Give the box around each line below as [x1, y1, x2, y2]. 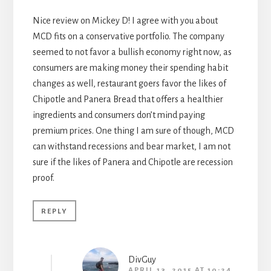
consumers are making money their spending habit [32, 63, 228, 73]
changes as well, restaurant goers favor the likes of [32, 79, 226, 89]
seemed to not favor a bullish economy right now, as [32, 47, 232, 57]
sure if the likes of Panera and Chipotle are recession [32, 157, 233, 168]
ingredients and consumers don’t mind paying [32, 110, 205, 120]
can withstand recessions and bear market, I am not [32, 142, 230, 152]
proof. [32, 173, 54, 183]
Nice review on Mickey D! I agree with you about [32, 16, 218, 26]
